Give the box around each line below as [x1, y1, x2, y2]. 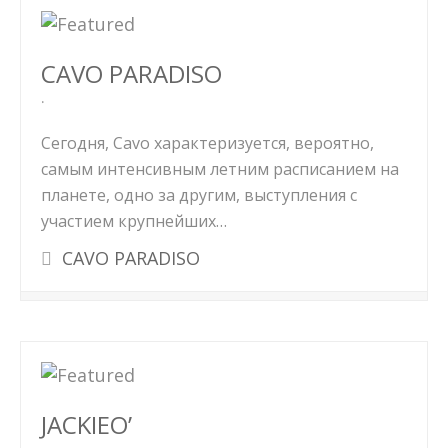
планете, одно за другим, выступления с [41, 184, 357, 206]
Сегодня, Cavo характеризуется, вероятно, [41, 132, 374, 154]
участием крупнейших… [41, 210, 227, 232]
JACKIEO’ [41, 408, 132, 441]
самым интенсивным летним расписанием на [41, 158, 399, 180]
